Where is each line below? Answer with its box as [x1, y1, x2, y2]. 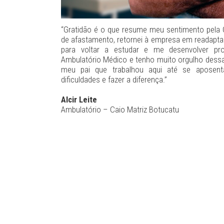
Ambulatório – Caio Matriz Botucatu [61, 104, 179, 114]
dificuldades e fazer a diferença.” [61, 74, 167, 84]
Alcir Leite [61, 94, 97, 104]
